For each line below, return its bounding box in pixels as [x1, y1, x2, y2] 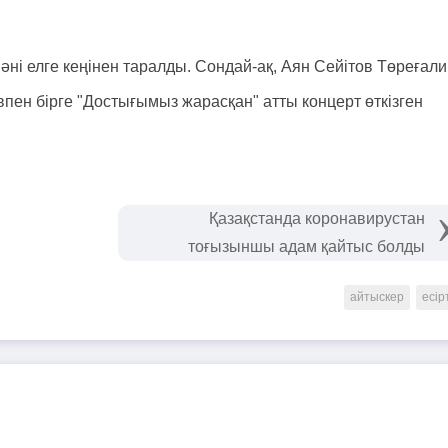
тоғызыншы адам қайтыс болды [187, 238, 425, 255]
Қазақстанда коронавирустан [208, 210, 425, 227]
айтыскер [349, 290, 404, 304]
